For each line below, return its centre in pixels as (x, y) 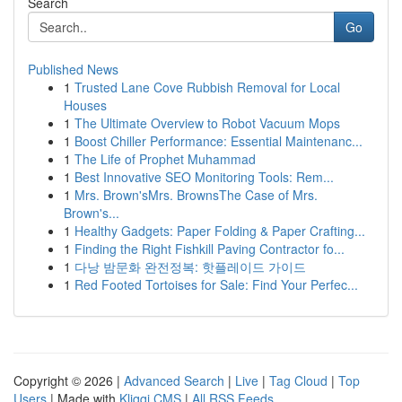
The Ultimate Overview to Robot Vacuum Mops (207, 123)
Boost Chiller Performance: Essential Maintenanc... (218, 141)
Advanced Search (174, 380)
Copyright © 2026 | (69, 380)
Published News (73, 69)
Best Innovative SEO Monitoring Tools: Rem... (204, 177)
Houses (85, 105)
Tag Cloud (298, 380)
